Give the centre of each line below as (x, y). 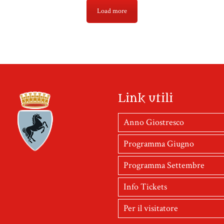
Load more (112, 11)
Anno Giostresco (154, 122)
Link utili (146, 98)
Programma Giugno (159, 143)
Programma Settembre (164, 165)
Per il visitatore (151, 208)
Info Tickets (145, 186)
